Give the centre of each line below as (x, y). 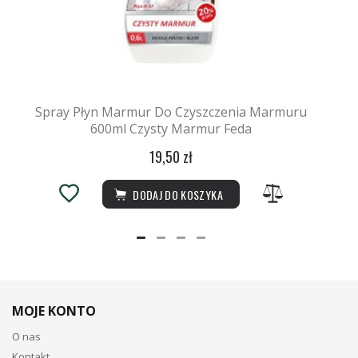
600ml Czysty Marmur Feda (171, 128)
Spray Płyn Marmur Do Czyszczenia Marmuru (171, 111)
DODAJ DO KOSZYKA (176, 194)
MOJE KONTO (54, 310)
